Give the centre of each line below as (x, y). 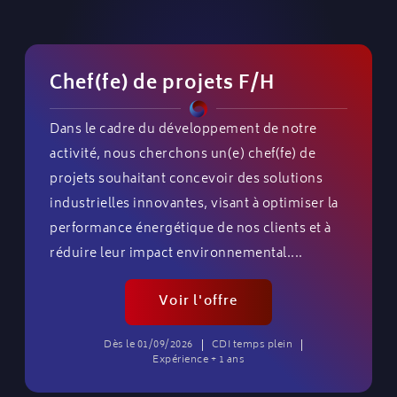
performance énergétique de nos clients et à (191, 229)
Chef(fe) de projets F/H (163, 84)
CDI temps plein (252, 345)
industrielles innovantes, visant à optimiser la (194, 204)
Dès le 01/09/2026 (148, 345)
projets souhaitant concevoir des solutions (186, 179)
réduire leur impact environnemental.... (176, 253)
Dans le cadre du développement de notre (183, 129)
